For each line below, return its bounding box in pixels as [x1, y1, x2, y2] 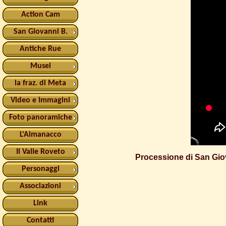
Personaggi [21, 164, 60, 173]
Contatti [27, 216, 54, 224]
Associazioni [20, 182, 61, 190]
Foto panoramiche [9, 113, 72, 122]
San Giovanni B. [13, 27, 68, 36]
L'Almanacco [19, 130, 62, 139]
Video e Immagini [11, 96, 70, 104]
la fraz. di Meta [15, 79, 66, 87]
